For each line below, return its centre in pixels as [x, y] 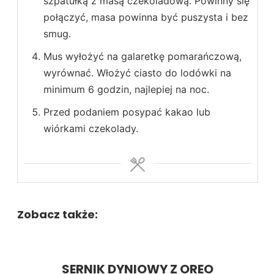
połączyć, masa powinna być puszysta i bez [146, 17]
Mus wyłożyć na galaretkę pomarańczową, [143, 57]
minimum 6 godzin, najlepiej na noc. [126, 90]
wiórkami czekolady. [91, 129]
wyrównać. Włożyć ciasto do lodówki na [137, 73]
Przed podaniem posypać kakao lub [127, 112]
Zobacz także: [57, 215]
